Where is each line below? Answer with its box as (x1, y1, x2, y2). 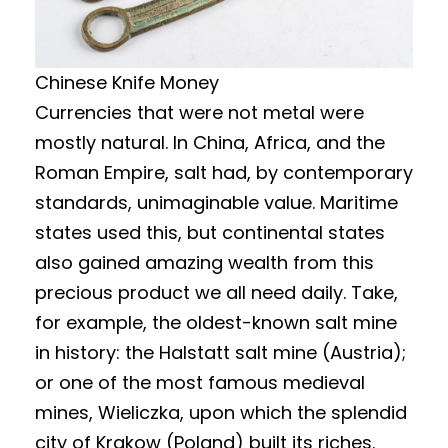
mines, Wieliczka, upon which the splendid (35, 400, 407, 426)
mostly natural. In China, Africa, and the (35, 130, 385, 156)
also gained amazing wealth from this (35, 250, 374, 276)
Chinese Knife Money (35, 70, 219, 96)
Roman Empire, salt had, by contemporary (35, 160, 413, 186)
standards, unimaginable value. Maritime (35, 190, 398, 216)
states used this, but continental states (35, 220, 385, 246)
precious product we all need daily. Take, (35, 280, 398, 306)
